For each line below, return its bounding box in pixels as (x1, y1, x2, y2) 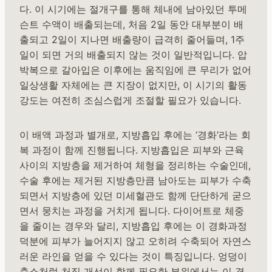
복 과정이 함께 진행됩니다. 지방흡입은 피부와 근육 (19, 143, 244, 156)
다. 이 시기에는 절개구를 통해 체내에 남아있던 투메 (19, 2, 247, 15)
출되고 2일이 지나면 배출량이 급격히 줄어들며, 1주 (19, 33, 245, 46)
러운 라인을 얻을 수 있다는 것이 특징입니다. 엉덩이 (19, 250, 247, 262)
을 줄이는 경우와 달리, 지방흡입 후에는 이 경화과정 (19, 219, 247, 232)
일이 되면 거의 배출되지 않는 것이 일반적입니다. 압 (19, 48, 247, 61)
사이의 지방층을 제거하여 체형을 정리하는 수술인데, (19, 158, 251, 171)
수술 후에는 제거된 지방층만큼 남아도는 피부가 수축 (19, 174, 251, 186)
